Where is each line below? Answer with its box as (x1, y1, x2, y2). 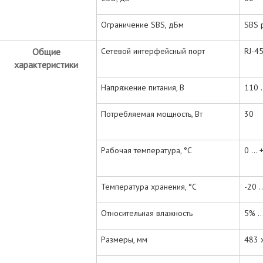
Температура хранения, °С (101, 181, 197, 192)
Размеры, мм (101, 234, 147, 245)
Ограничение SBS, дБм (101, 19, 184, 30)
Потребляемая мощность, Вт (101, 108, 203, 119)
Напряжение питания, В (101, 82, 184, 93)
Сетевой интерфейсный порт (101, 45, 205, 56)
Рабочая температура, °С (101, 144, 192, 156)
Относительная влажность (101, 207, 193, 218)
